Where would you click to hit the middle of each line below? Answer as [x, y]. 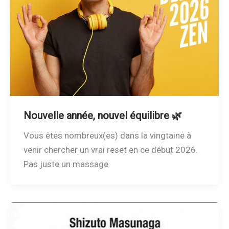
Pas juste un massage [66, 164]
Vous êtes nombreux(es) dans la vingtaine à [107, 136]
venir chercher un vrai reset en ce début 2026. [110, 150]
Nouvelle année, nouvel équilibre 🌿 [102, 116]
